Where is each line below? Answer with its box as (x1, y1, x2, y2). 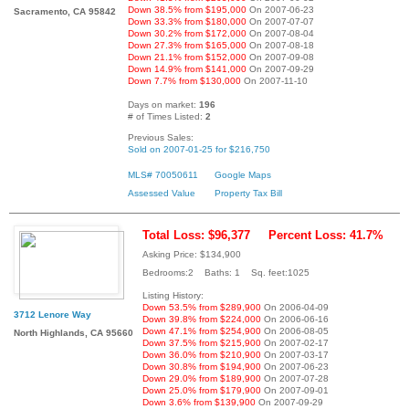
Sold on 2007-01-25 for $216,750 (128, 143, 270, 154)
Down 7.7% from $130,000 (128, 75, 241, 86)
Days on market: (128, 99, 199, 110)
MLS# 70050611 (128, 169, 198, 180)
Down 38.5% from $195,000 (128, 4, 246, 15)
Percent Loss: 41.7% (268, 227, 383, 242)
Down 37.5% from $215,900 (142, 337, 261, 348)
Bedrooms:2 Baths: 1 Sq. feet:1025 (142, 267, 309, 278)
